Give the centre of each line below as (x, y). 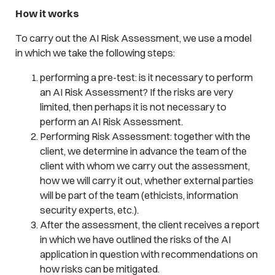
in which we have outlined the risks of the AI (135, 240)
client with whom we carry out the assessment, (145, 166)
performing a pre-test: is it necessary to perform (146, 78)
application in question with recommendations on (149, 254)
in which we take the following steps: (95, 52)
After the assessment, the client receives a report (149, 225)
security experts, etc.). (89, 210)
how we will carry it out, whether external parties (146, 181)
